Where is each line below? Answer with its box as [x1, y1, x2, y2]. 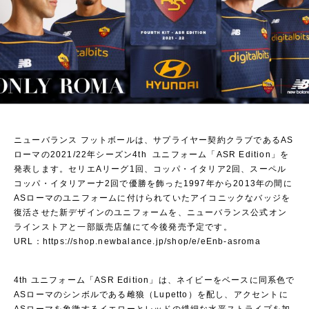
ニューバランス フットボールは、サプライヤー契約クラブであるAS [14, 135, 294, 146]
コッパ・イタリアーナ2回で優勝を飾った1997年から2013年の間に [14, 179, 292, 189]
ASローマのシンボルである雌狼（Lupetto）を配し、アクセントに [14, 290, 288, 300]
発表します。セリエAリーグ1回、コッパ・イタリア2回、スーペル [14, 164, 287, 175]
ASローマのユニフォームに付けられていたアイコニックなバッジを [14, 193, 291, 203]
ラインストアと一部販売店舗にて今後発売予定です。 [14, 222, 232, 232]
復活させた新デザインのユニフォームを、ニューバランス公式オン [14, 208, 287, 218]
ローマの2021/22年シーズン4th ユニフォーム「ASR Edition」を [14, 150, 290, 160]
